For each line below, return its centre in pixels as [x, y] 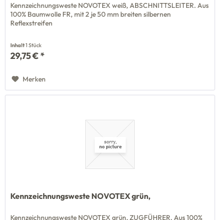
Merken [34, 79]
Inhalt [18, 45]
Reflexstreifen [32, 23]
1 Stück [34, 45]
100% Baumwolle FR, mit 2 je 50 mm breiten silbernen [91, 14]
